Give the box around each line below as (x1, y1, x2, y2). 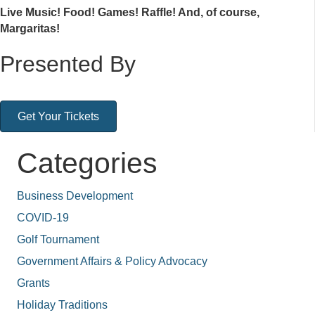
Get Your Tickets (18, 110, 99, 123)
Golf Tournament (17, 233, 99, 246)
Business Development (17, 190, 133, 202)
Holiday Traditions (17, 299, 108, 311)
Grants (17, 277, 50, 290)
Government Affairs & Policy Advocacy (17, 255, 207, 268)
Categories (17, 147, 157, 180)
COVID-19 (17, 212, 69, 224)
